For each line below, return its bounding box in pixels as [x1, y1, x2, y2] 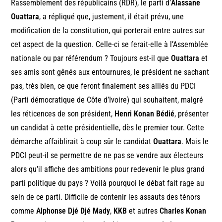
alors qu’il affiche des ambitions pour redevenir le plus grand [11, 164, 205, 174]
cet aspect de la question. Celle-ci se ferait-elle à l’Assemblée [11, 39, 209, 49]
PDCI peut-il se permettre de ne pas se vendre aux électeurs [11, 150, 204, 160]
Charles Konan [160, 206, 207, 216]
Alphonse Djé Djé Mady [36, 206, 111, 216]
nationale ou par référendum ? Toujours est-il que [11, 53, 171, 63]
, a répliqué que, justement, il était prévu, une [39, 11, 184, 21]
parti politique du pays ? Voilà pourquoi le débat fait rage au [11, 178, 205, 188]
